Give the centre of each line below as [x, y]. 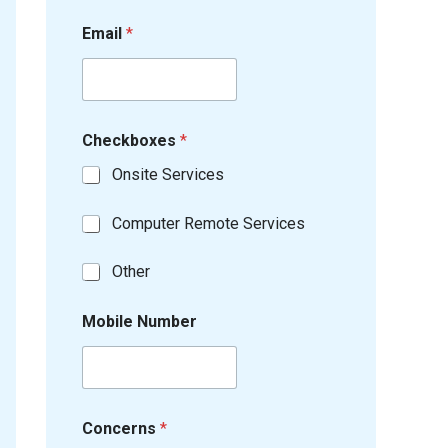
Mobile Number [139, 322]
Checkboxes [131, 141]
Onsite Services [168, 175]
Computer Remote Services [208, 223]
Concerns [121, 429]
